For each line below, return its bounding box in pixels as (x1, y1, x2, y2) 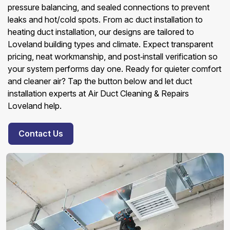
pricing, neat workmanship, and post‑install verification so (8, 51, 218, 62)
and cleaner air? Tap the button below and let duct (8, 76, 192, 86)
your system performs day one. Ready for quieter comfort (8, 64, 221, 74)
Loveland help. (8, 101, 62, 111)
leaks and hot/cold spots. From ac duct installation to (8, 14, 203, 25)
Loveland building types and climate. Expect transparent (8, 39, 213, 49)
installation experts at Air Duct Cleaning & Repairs (8, 88, 189, 99)
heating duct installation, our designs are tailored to (8, 27, 194, 37)
